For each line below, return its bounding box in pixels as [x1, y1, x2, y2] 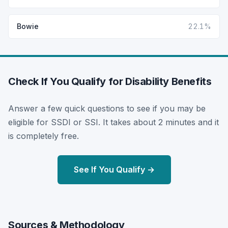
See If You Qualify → [73, 164, 155, 175]
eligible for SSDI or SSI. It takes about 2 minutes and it [8, 117, 219, 127]
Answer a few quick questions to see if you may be [8, 103, 206, 113]
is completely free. [8, 130, 79, 141]
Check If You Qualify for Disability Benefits [8, 75, 212, 88]
